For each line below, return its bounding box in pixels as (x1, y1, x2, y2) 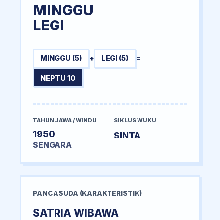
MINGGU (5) (40, 54, 82, 63)
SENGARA (33, 140, 72, 150)
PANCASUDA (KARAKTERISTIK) (33, 190, 142, 198)
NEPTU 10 (40, 74, 76, 82)
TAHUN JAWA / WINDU (33, 117, 97, 124)
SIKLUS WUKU (114, 117, 156, 124)
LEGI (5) (101, 54, 129, 63)
